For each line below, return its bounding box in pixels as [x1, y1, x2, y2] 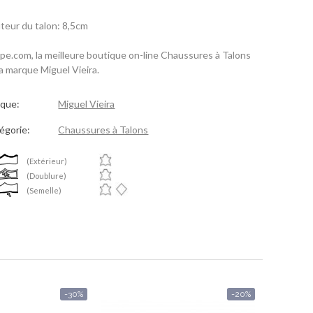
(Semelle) [27, 186, 61, 196]
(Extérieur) [27, 156, 67, 166]
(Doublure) [27, 171, 66, 181]
